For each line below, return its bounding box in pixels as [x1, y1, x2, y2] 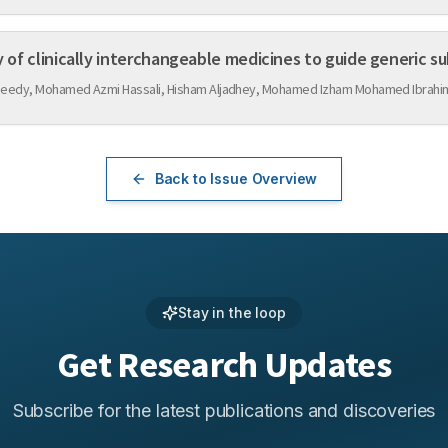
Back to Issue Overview [154, 170, 318, 187]
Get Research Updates [57, 342, 391, 387]
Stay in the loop [178, 304, 286, 321]
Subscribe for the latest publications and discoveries [12, 400, 436, 421]
